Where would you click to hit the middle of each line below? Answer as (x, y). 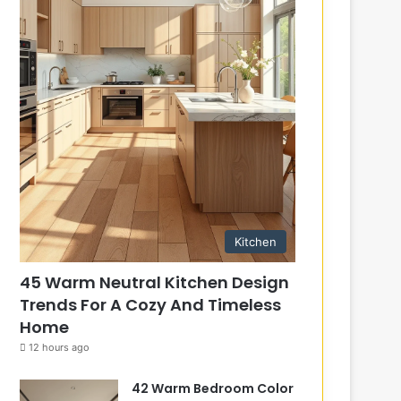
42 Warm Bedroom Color (213, 388)
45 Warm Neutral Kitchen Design (155, 282)
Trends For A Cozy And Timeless (151, 304)
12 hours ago (60, 347)
